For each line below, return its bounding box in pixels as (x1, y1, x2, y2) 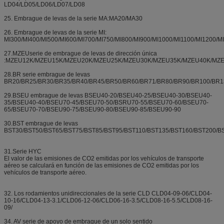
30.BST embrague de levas (4, 120, 78, 127)
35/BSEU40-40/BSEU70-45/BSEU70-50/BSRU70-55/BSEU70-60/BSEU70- (4, 99, 208, 106)
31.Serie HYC (4, 148, 41, 155)
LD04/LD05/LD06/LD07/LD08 (4, 1, 85, 8)
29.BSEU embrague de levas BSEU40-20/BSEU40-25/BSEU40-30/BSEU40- (4, 92, 212, 99)
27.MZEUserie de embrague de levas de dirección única (4, 50, 157, 57)
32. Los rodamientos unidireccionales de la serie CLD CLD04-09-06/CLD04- (4, 190, 212, 197)
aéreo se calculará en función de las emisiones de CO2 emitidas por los (4, 162, 199, 169)
